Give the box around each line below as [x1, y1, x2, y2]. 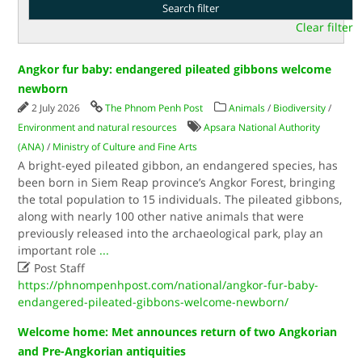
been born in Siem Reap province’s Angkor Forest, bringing [18, 175, 336, 190]
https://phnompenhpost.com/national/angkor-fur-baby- [18, 277, 319, 293]
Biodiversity [273, 101, 326, 115]
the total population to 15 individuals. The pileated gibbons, [18, 192, 343, 207]
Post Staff [31, 260, 86, 276]
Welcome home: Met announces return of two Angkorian [18, 324, 338, 339]
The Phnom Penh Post [105, 101, 204, 115]
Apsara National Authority [204, 120, 321, 134]
